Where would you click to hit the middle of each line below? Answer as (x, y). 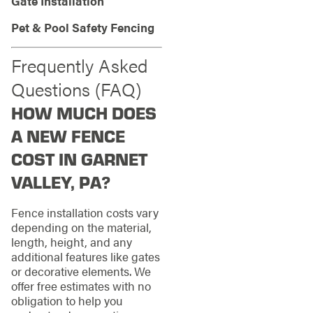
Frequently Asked (79, 65)
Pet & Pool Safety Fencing (82, 27)
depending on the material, (81, 227)
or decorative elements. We (81, 271)
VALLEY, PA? (60, 181)
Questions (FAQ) (76, 89)
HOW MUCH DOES (83, 112)
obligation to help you (66, 300)
